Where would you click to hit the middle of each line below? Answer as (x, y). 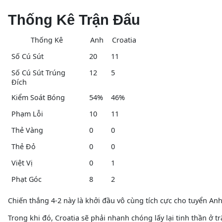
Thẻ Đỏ (23, 147)
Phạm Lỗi (27, 114)
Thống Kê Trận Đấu (74, 20)
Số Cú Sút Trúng (38, 73)
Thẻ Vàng (27, 130)
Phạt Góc (26, 179)
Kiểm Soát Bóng (38, 98)
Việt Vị (22, 163)
